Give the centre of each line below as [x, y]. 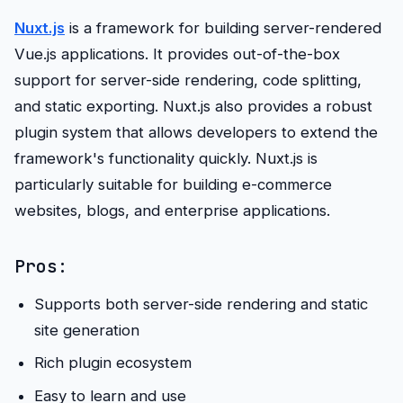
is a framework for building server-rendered [223, 28]
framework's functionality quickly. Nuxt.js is [166, 159]
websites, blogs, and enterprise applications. [172, 211]
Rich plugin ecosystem [112, 363]
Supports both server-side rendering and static [201, 304]
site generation [86, 331]
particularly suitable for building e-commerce [173, 185]
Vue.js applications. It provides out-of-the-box [177, 54]
